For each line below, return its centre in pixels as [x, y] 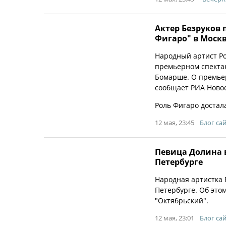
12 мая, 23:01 [175, 218]
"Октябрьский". [182, 201]
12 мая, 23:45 [175, 123]
